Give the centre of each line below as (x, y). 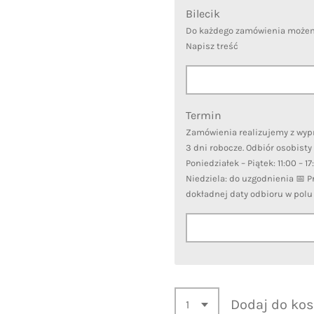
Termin (204, 116)
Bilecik (203, 14)
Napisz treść (212, 46)
